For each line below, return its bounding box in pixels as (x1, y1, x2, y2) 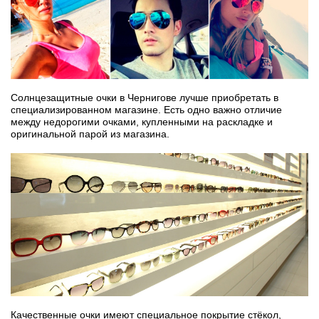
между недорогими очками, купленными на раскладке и (11, 116, 273, 128)
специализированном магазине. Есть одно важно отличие (11, 104, 282, 116)
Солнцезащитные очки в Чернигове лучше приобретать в (11, 92, 278, 104)
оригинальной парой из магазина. (11, 128, 169, 140)
